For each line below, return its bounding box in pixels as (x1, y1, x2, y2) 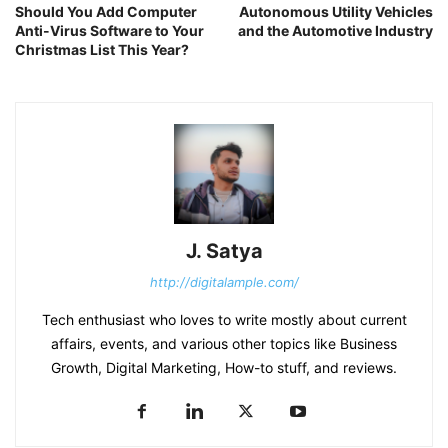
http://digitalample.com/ (149, 274, 299, 291)
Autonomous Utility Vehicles (239, 3, 433, 21)
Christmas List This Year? (15, 41, 189, 59)
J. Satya (185, 239, 263, 264)
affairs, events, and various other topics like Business (51, 335, 397, 353)
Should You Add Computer (15, 3, 197, 21)
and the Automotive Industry (238, 22, 433, 40)
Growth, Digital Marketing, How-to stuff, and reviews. (51, 359, 397, 377)
